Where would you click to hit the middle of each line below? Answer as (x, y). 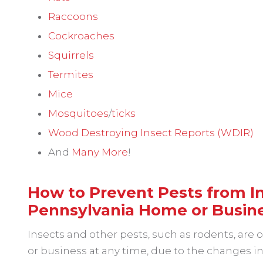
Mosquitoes (78, 113)
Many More (100, 152)
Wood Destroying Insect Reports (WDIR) (151, 133)
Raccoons (73, 16)
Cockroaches (81, 36)
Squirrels (71, 55)
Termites (71, 75)
